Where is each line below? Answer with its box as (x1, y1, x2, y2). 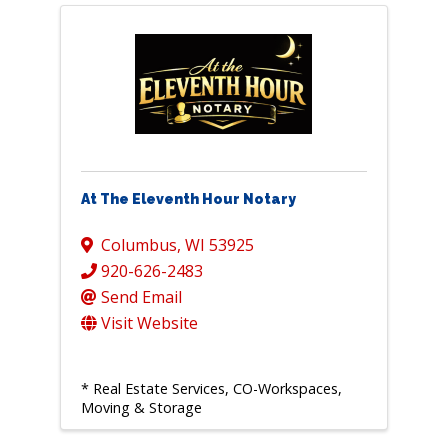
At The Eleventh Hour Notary (80, 191, 296, 208)
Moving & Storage (80, 398, 202, 418)
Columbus (100, 234, 177, 257)
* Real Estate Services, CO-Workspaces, (80, 379, 342, 399)
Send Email (100, 286, 182, 309)
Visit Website (100, 312, 198, 335)
